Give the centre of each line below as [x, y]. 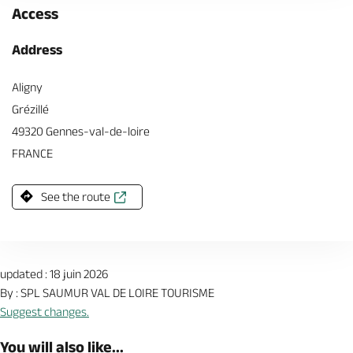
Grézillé [30, 109]
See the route [76, 197]
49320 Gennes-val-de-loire [81, 131]
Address [37, 50]
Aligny [27, 87]
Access [35, 13]
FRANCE [32, 153]
